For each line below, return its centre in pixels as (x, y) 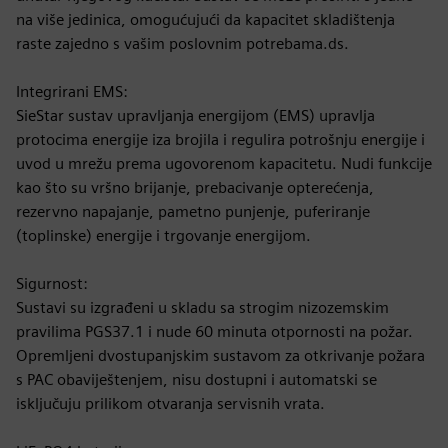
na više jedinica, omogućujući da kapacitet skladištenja (205, 19)
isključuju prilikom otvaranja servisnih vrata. (170, 403)
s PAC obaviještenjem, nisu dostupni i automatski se (196, 379)
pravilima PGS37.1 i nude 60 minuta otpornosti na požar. (214, 331)
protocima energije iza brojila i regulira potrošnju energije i (220, 139)
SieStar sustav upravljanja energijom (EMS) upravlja (195, 115)
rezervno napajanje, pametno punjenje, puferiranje (193, 211)
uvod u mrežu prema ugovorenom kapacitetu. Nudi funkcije (224, 163)
